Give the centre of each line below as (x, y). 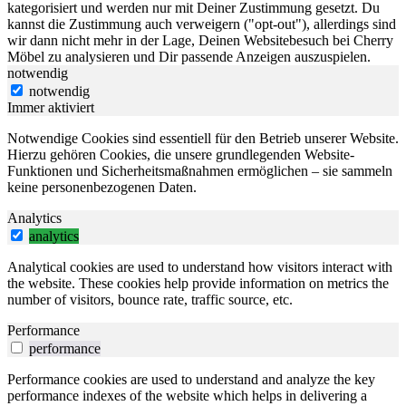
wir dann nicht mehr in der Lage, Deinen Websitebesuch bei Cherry (200, 41)
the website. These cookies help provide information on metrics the (198, 284)
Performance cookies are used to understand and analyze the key (191, 380)
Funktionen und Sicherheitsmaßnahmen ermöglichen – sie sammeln (200, 171)
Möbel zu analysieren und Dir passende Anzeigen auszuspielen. (189, 57)
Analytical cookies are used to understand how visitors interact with (200, 267)
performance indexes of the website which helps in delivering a (187, 396)
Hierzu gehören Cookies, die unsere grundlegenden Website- (181, 155)
